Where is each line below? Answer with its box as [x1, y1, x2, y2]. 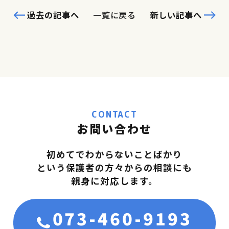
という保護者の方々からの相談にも [36, 161, 193, 174]
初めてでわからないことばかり [46, 148, 183, 161]
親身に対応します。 [71, 174, 158, 188]
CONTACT [91, 108, 138, 120]
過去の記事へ [27, 9, 79, 21]
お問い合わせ [77, 120, 152, 136]
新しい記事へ [150, 9, 202, 21]
